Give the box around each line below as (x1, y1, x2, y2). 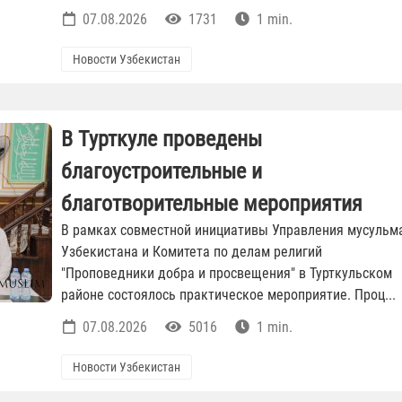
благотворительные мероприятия (61, 191, 363, 217)
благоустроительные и (61, 159, 262, 185)
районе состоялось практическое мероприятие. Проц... (61, 286, 396, 304)
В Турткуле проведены (61, 127, 262, 153)
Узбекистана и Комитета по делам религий (61, 243, 322, 261)
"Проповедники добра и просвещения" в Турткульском (61, 265, 392, 283)
